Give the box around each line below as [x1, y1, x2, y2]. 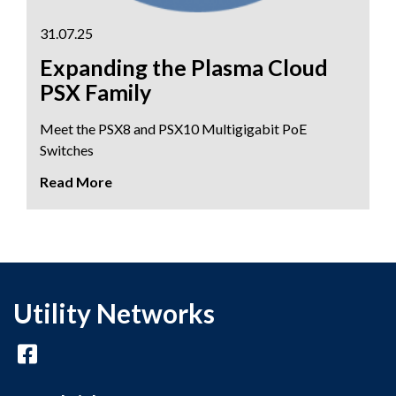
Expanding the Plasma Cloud [40, 53, 328, 80]
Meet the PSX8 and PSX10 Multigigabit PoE [40, 119, 307, 137]
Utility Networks [13, 296, 215, 329]
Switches [40, 141, 94, 158]
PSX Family [40, 78, 151, 105]
